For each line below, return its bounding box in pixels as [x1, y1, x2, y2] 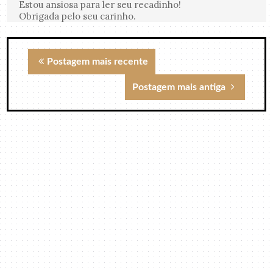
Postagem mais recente [47, 57, 149, 67]
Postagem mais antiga [132, 82, 228, 93]
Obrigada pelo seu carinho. [19, 10, 136, 22]
